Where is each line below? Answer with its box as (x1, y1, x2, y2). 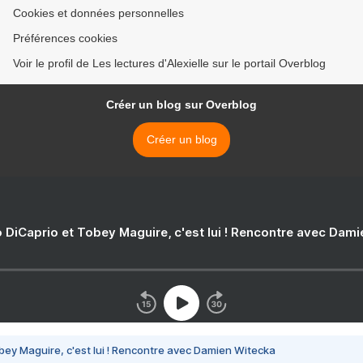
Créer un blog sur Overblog (106, 98, 257, 112)
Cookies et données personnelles (13, 6, 184, 20)
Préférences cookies (13, 32, 117, 45)
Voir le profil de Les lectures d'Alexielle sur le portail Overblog (13, 57, 326, 70)
